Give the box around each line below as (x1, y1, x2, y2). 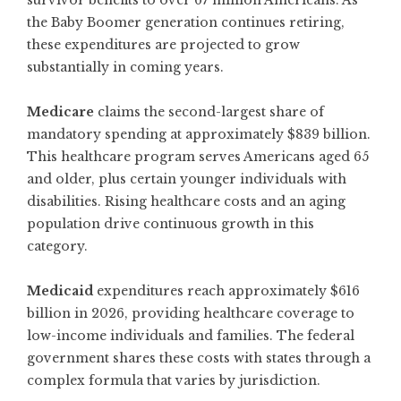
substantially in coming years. (27, 59, 224, 75)
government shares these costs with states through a (27, 350, 371, 366)
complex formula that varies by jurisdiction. (27, 372, 320, 388)
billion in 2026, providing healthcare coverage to (27, 305, 354, 321)
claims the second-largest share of (94, 104, 324, 120)
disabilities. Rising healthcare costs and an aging (27, 193, 346, 209)
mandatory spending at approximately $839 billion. (27, 126, 371, 142)
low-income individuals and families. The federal (27, 328, 354, 344)
